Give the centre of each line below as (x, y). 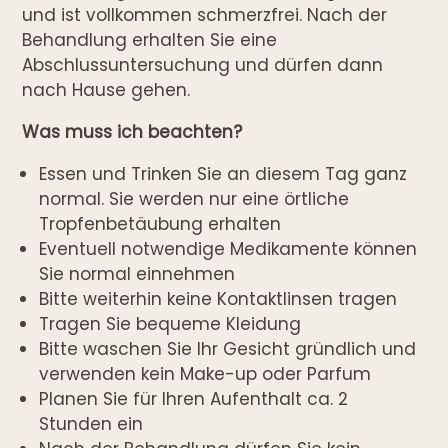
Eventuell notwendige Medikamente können (228, 248)
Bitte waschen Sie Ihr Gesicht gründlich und (228, 348)
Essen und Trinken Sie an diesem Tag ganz (223, 173)
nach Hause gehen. (106, 89)
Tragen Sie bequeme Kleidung (170, 323)
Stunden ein (91, 423)
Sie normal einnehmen (137, 273)
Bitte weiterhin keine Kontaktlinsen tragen (218, 298)
